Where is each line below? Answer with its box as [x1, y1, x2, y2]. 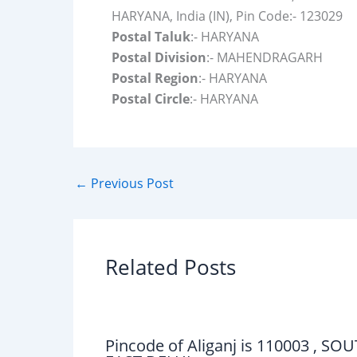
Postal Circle [112, 90, 190, 108]
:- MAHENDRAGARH [206, 49, 323, 66]
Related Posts [105, 253, 236, 281]
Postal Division [112, 49, 206, 66]
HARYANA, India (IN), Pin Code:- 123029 [112, 7, 343, 25]
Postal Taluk [112, 28, 190, 45]
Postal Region [112, 69, 198, 87]
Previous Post [88, 175, 174, 192]
